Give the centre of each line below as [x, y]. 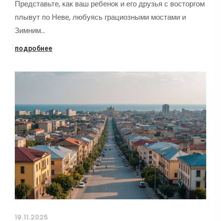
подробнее [34, 49]
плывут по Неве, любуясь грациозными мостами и [100, 17]
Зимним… [30, 31]
